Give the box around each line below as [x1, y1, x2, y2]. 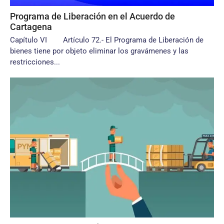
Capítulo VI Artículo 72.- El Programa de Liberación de [10, 35, 203, 44]
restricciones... [10, 57, 60, 66]
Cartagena [10, 21, 52, 32]
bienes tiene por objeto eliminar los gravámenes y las [10, 46, 188, 55]
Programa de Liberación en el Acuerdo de [10, 11, 175, 21]
